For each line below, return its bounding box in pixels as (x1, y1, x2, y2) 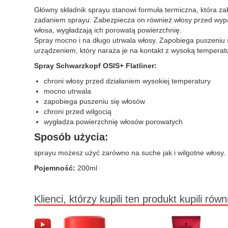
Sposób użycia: (34, 131, 108, 142)
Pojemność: (34, 164, 75, 172)
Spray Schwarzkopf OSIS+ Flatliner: (34, 62, 157, 70)
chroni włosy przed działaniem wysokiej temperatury (44, 77, 211, 85)
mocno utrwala (44, 87, 91, 95)
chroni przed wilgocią (44, 107, 111, 116)
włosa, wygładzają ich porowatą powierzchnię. (34, 26, 182, 34)
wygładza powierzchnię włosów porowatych (44, 118, 183, 126)
